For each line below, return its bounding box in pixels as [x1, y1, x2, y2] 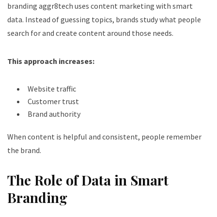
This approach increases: [7, 56, 94, 66]
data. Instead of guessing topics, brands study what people [7, 14, 201, 24]
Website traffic [28, 83, 76, 93]
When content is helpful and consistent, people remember [7, 131, 201, 141]
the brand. [7, 145, 41, 155]
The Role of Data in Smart [7, 170, 169, 189]
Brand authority [28, 108, 80, 119]
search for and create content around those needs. [7, 28, 173, 38]
